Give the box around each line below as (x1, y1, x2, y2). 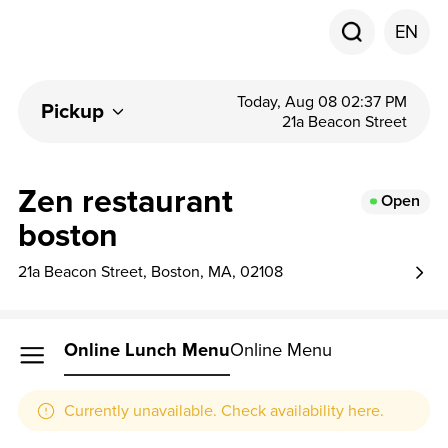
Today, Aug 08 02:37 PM (236, 91, 407, 112)
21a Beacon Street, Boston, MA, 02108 (18, 262, 284, 283)
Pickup (41, 99, 105, 125)
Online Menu (230, 338, 333, 361)
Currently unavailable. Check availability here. (64, 400, 385, 421)
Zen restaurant (18, 181, 234, 222)
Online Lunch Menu (64, 338, 231, 361)
